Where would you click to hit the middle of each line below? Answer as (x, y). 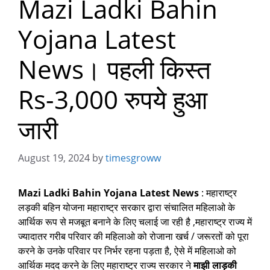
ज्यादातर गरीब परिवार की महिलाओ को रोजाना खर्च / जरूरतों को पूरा (133, 237)
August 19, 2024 (54, 158)
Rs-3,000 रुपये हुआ (113, 99)
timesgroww (133, 158)
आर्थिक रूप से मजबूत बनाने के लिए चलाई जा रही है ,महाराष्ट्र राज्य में (135, 222)
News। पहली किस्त (115, 69)
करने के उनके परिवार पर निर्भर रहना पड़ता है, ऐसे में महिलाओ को (127, 251)
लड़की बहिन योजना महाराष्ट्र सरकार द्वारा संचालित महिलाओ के (127, 208)
